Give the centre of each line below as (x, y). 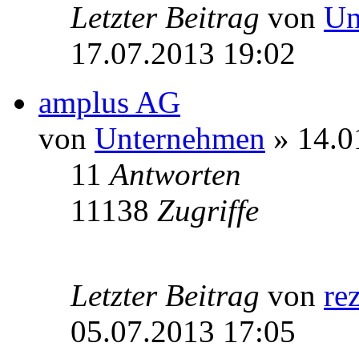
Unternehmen (180, 139)
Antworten (175, 175)
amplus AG (109, 103)
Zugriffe (208, 211)
